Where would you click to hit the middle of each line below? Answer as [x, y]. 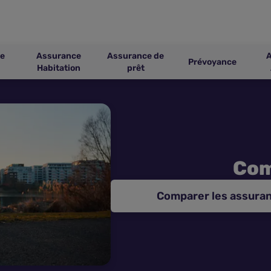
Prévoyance [212, 62]
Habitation [59, 68]
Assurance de [136, 56]
